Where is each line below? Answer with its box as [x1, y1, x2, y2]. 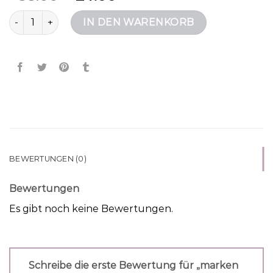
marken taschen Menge [9, 10, 116, 22]
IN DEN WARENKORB [83, 16, 194, 28]
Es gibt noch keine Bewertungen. [9, 202, 173, 214]
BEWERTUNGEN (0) [9, 154, 87, 163]
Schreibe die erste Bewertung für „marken [29, 259, 238, 271]
